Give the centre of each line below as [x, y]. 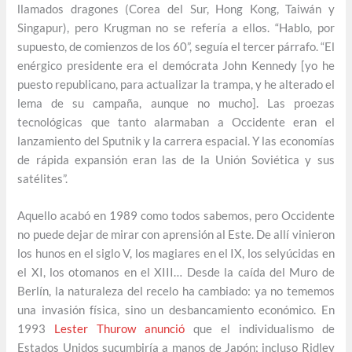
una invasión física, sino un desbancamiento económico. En [176, 310]
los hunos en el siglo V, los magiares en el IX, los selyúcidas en [176, 253]
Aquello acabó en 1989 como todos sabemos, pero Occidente [176, 215]
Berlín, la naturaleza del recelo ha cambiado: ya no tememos [176, 291]
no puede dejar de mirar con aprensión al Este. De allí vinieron [176, 234]
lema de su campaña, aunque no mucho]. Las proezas [176, 103]
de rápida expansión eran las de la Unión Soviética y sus [176, 159]
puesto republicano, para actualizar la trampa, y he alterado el [176, 84]
